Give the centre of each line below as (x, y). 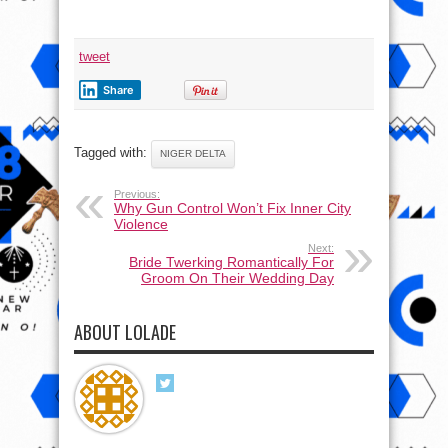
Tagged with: (112, 152)
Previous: (137, 193)
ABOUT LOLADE (125, 331)
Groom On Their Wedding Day (237, 277)
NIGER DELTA (193, 153)
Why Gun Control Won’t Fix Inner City (232, 207)
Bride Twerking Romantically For (231, 261)
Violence (141, 223)
